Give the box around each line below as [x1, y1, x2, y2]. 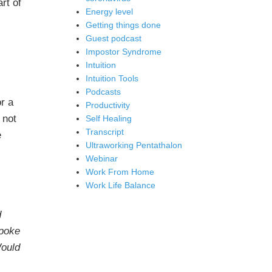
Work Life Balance [86, 180, 155, 190]
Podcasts [86, 87, 121, 97]
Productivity [86, 100, 130, 110]
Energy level [86, 7, 133, 16]
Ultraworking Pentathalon [86, 140, 182, 150]
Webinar [86, 154, 118, 163]
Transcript [86, 127, 124, 137]
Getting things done [86, 20, 161, 30]
